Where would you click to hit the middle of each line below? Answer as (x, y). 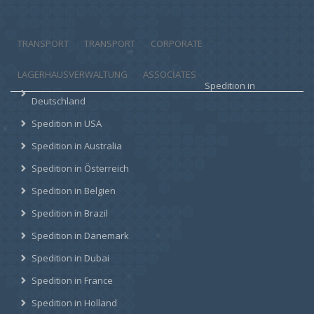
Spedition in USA (67, 123)
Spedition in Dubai (70, 258)
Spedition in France (72, 280)
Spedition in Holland (74, 302)
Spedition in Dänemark (80, 235)
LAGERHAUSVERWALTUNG (73, 74)
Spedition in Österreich (80, 168)
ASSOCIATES (170, 74)
